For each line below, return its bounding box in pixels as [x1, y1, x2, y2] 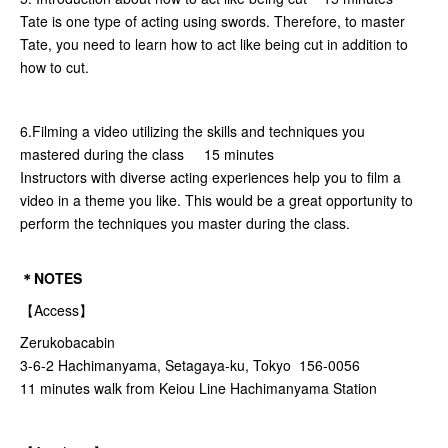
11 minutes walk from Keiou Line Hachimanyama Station [20, 378, 377, 399]
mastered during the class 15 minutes [20, 144, 274, 165]
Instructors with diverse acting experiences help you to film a [20, 167, 401, 188]
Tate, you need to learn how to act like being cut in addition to [20, 34, 408, 55]
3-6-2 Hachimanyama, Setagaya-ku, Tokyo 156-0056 [20, 355, 360, 376]
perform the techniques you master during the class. [20, 213, 354, 234]
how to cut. [20, 57, 93, 78]
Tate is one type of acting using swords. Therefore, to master [20, 11, 405, 32]
